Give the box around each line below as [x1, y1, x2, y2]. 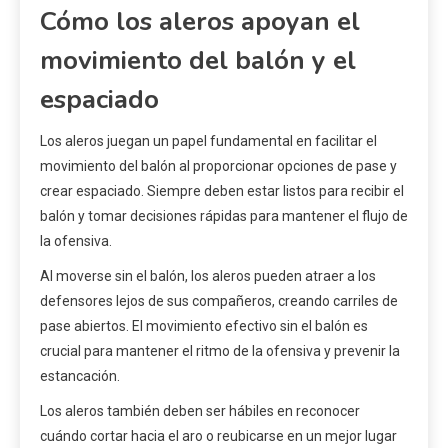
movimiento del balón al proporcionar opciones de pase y [40, 158, 397, 175]
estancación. [40, 368, 120, 385]
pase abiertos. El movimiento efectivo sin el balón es [40, 318, 368, 335]
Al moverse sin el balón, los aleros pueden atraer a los [40, 268, 376, 285]
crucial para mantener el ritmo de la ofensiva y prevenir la [40, 343, 400, 360]
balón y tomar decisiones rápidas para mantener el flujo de [40, 208, 408, 225]
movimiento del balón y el [40, 43, 356, 79]
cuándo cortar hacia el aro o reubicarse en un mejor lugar [40, 428, 397, 445]
